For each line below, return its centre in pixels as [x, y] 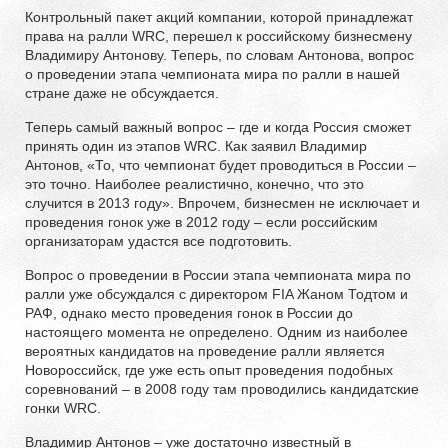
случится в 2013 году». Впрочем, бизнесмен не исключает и [222, 202]
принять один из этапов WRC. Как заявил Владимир [196, 145]
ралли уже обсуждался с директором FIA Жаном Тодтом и [216, 293]
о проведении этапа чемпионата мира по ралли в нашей [212, 73]
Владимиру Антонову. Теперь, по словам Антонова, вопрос [219, 54]
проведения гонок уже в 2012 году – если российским [201, 221]
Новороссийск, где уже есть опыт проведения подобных [209, 369]
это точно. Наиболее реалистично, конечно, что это [194, 183]
